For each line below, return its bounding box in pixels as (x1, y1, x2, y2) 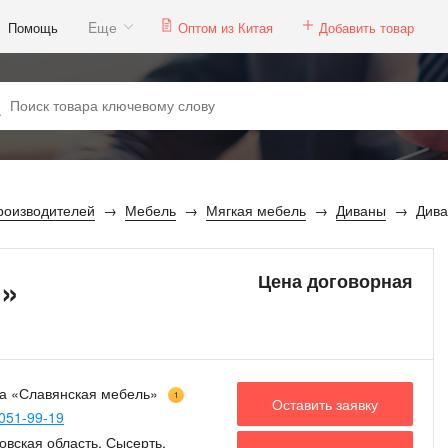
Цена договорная (257, 268, 413, 294)
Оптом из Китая (178, 17, 273, 37)
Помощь (8, 17, 58, 37)
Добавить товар (319, 17, 414, 37)
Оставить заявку (272, 394, 378, 415)
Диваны (336, 200, 386, 220)
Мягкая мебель (206, 200, 306, 220)
